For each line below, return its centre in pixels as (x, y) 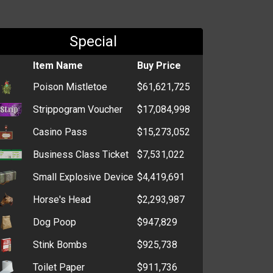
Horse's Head (62, 199)
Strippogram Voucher (77, 109)
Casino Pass (60, 132)
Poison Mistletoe (70, 87)
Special (94, 41)
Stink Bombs (60, 244)
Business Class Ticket (80, 154)
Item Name (58, 65)
